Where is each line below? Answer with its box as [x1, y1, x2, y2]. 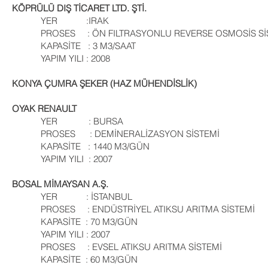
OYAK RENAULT [12, 103, 81, 114]
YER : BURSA [12, 115, 140, 127]
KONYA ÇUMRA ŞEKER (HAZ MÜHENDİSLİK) [12, 78, 197, 89]
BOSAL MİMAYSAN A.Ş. [12, 178, 108, 190]
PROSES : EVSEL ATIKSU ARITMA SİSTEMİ [12, 241, 234, 252]
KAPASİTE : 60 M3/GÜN [12, 254, 138, 265]
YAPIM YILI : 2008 [12, 53, 110, 64]
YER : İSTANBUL [12, 191, 132, 202]
